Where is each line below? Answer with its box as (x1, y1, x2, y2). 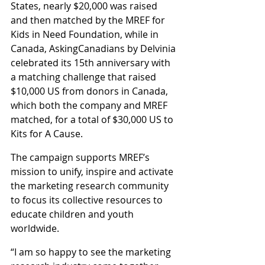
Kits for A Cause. (11, 127, 83, 141)
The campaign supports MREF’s (11, 151, 152, 164)
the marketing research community (11, 179, 171, 193)
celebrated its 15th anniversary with (11, 56, 173, 70)
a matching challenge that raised (11, 70, 159, 84)
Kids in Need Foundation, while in (11, 28, 161, 41)
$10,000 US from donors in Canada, (11, 85, 170, 98)
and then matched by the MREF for (11, 14, 167, 27)
